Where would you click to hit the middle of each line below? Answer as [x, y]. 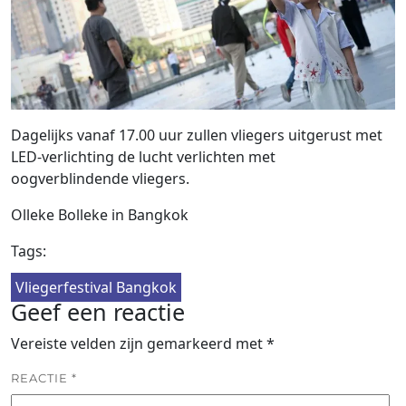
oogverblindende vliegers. [100, 179]
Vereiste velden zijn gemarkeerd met [139, 344]
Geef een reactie [98, 312]
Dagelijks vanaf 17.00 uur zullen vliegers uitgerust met [197, 135]
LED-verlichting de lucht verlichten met [143, 157]
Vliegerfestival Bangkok [96, 288]
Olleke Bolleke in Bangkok [100, 215]
